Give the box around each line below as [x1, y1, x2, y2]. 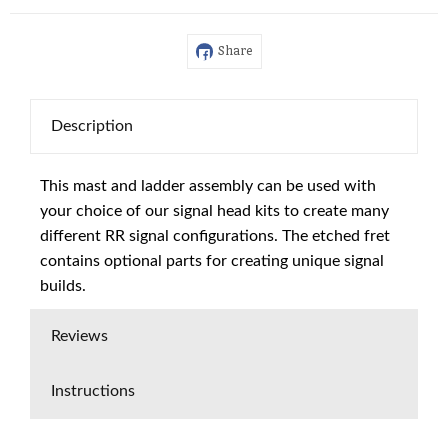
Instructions [51, 383, 135, 400]
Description [51, 118, 133, 135]
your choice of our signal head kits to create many [40, 203, 389, 220]
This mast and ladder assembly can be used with [40, 178, 376, 195]
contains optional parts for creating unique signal [40, 253, 384, 270]
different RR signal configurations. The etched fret [40, 228, 390, 245]
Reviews [51, 328, 108, 345]
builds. [40, 278, 86, 295]
